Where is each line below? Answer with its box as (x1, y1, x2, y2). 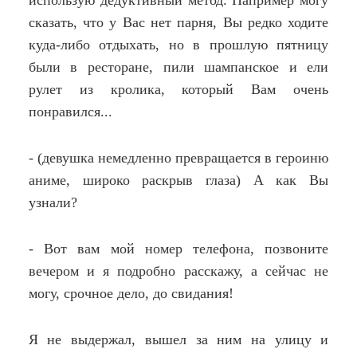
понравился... (28, 104, 112, 120)
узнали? (28, 194, 77, 210)
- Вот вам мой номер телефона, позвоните (28, 241, 329, 257)
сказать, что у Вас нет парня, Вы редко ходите (28, 14, 329, 30)
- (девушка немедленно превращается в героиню (28, 150, 329, 166)
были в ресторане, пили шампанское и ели (28, 59, 329, 75)
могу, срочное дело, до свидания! (28, 285, 233, 301)
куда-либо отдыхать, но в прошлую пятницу (28, 37, 329, 53)
